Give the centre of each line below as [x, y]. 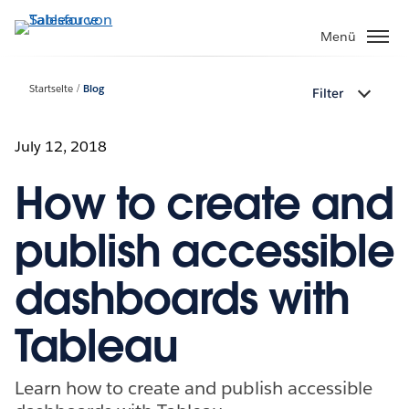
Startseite [52, 89]
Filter [328, 94]
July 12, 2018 [61, 146]
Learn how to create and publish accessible [194, 388]
